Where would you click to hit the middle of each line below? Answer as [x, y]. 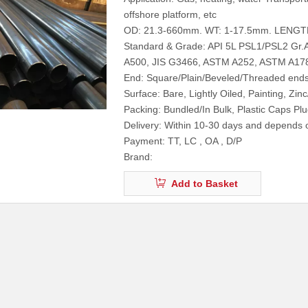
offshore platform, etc [170, 14]
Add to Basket [204, 183]
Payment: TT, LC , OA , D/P [183, 141]
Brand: [138, 156]
